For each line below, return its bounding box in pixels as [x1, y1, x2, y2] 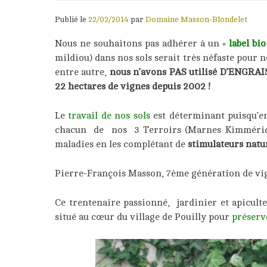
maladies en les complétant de [55, 138, 188, 150]
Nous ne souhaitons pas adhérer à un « [55, 38, 229, 49]
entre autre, [55, 66, 110, 77]
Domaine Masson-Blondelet [145, 14, 247, 24]
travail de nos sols [65, 110, 154, 121]
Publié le [55, 14, 88, 24]
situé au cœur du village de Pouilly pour [55, 211, 232, 222]
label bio [228, 38, 266, 49]
